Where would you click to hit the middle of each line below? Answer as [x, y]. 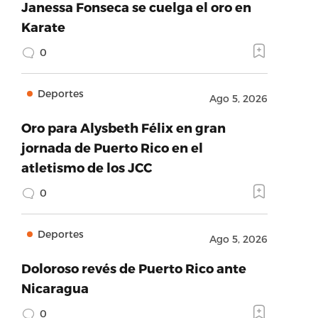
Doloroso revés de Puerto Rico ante [133, 268]
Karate [43, 27]
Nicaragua [55, 288]
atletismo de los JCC [86, 167]
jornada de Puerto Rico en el [112, 147]
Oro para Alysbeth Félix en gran [123, 127]
